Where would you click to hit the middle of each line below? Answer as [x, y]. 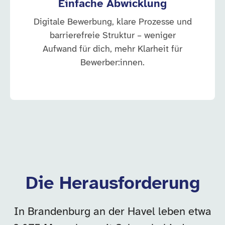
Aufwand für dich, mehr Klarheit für [113, 49]
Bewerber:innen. [113, 63]
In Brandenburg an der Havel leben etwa [113, 212]
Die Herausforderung [113, 184]
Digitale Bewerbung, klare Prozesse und [113, 22]
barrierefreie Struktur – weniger [113, 36]
